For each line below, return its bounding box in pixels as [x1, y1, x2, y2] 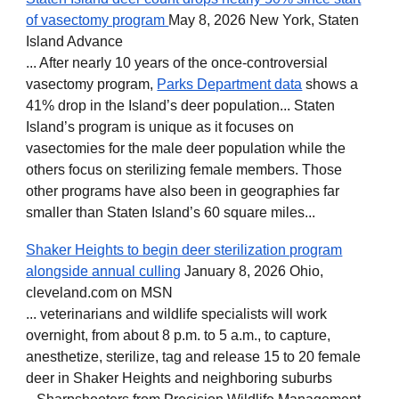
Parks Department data [157, 77, 303, 92]
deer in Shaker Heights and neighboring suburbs [26, 370, 333, 386]
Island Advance [26, 34, 124, 49]
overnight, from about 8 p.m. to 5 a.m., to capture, [26, 328, 331, 343]
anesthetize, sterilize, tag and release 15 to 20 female [26, 349, 362, 364]
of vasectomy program [26, 12, 169, 28]
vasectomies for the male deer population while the [26, 141, 346, 156]
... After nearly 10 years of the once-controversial [26, 55, 329, 70]
